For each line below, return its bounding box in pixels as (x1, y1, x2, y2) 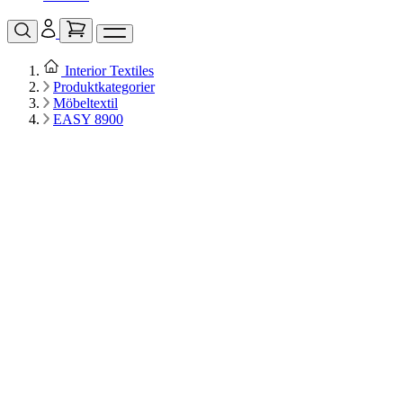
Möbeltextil (53, 95, 118, 112)
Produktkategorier (53, 79, 155, 95)
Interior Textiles (65, 63, 154, 79)
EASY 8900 (53, 112, 123, 128)
